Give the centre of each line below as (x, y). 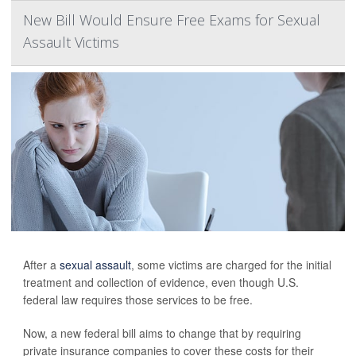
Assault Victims (71, 42)
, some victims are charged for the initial (231, 265)
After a (41, 265)
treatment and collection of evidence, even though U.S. (161, 282)
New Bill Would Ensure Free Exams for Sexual (172, 20)
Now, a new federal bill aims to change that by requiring (162, 333)
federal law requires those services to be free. (138, 300)
